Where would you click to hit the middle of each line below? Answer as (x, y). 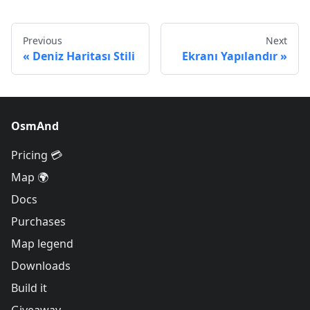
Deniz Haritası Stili (84, 56)
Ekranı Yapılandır (230, 56)
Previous (43, 41)
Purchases (38, 222)
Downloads (41, 266)
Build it (29, 288)
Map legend (42, 244)
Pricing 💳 (37, 155)
